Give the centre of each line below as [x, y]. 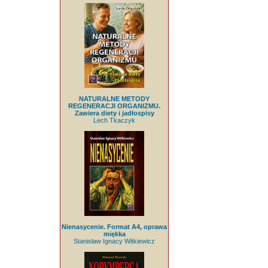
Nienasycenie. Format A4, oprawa [114, 226]
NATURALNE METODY [114, 98]
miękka [114, 234]
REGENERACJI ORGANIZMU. [114, 106]
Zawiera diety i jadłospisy [114, 113]
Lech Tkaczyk [114, 120]
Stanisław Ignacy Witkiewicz [114, 241]
